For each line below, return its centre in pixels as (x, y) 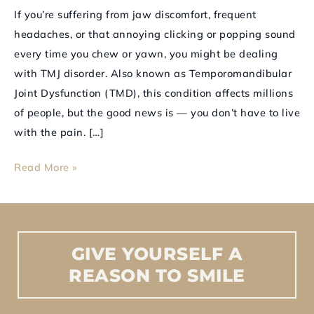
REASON (110, 275)
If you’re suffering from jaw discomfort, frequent (135, 14)
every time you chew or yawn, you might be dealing (146, 53)
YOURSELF (173, 253)
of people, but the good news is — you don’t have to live (157, 112)
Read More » (46, 168)
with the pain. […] (59, 132)
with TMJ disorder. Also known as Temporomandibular (153, 73)
